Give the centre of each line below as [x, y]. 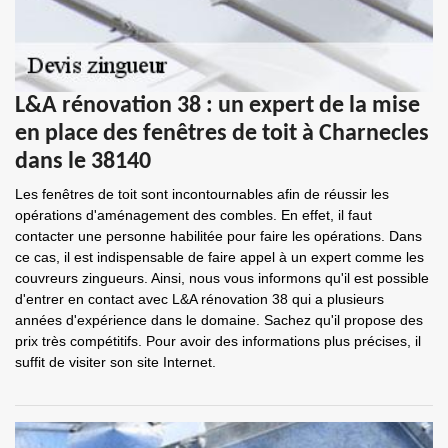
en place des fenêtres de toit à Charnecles [222, 134]
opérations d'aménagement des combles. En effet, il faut [193, 215]
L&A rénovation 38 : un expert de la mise [217, 106]
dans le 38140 [83, 162]
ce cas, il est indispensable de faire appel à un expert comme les [219, 257]
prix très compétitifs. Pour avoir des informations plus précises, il [218, 341]
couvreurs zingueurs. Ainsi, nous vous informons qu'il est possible [222, 278]
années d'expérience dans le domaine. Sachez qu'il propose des [219, 320]
